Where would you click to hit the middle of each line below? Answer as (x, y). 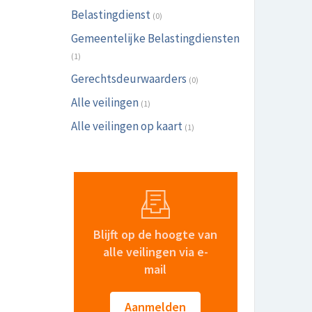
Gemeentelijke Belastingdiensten (155, 38)
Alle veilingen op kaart (127, 126)
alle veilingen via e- (155, 252)
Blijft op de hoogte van (156, 234)
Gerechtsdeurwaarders (129, 79)
